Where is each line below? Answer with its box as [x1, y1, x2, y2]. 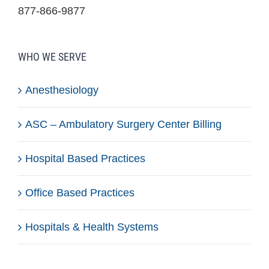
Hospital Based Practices [25, 152, 145, 165]
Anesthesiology [25, 83, 98, 96]
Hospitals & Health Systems [25, 220, 159, 233]
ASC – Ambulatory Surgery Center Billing [25, 118, 222, 130]
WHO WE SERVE [18, 50, 86, 63]
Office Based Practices [25, 186, 134, 199]
